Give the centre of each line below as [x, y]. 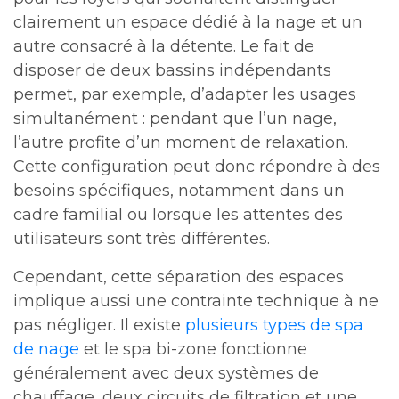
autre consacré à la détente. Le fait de [164, 46]
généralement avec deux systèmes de [166, 373]
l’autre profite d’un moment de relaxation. [181, 142]
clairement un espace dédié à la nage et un [188, 22]
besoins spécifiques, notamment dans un [179, 191]
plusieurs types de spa [274, 325]
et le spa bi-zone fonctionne [193, 349]
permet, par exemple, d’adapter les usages [185, 94]
